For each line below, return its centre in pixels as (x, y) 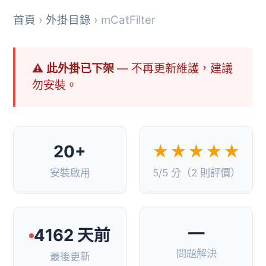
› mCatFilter (123, 20)
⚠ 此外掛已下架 (73, 68)
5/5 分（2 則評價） (196, 172)
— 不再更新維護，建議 (173, 68)
